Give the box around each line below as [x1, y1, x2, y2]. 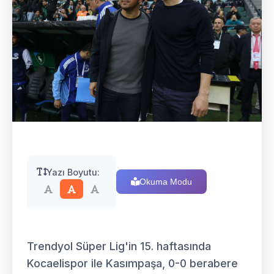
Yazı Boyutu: [46, 166, 100, 177]
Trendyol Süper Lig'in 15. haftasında [27, 239, 211, 253]
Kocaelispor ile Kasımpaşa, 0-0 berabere [27, 256, 238, 270]
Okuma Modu [139, 177, 192, 187]
